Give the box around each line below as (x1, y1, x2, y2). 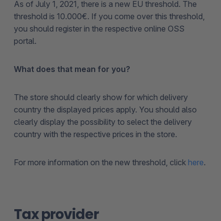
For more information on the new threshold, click (14, 157, 188, 168)
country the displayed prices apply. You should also (14, 105, 197, 115)
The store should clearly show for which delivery (14, 92, 188, 103)
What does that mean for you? (14, 64, 130, 74)
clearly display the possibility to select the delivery (14, 117, 192, 127)
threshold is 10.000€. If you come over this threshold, (14, 11, 205, 22)
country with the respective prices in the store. (14, 129, 177, 140)
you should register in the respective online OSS (14, 24, 184, 34)
